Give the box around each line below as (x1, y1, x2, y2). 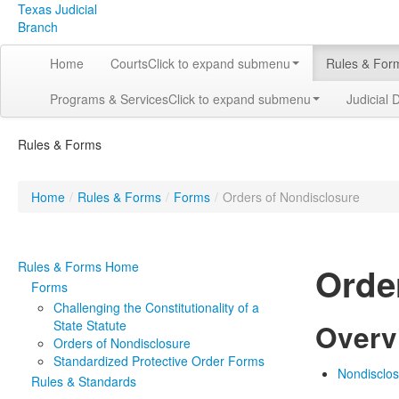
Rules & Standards (31, 372, 136, 390)
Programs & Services (50, 90, 168, 108)
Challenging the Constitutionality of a (53, 298, 259, 316)
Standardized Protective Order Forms (53, 352, 265, 370)
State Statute (53, 316, 126, 334)
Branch (18, 18, 58, 36)
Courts (110, 54, 148, 72)
